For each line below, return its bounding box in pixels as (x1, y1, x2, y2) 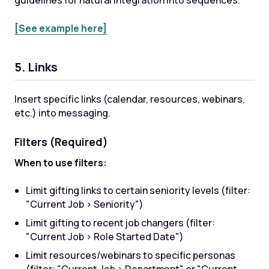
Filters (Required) (14, 134, 108, 149)
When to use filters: (14, 156, 107, 169)
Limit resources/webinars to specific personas (26, 249, 236, 262)
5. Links (14, 59, 58, 76)
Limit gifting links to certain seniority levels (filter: (26, 184, 251, 198)
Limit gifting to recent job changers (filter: (26, 216, 216, 230)
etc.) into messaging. (14, 106, 110, 119)
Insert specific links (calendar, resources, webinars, (14, 92, 245, 106)
